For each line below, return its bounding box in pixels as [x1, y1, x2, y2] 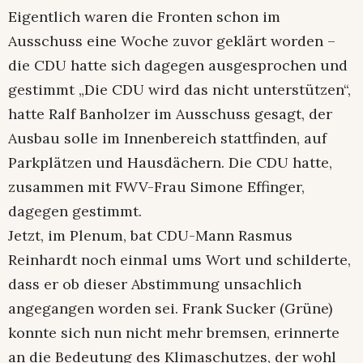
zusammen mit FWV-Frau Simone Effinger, [8, 177, 305, 196]
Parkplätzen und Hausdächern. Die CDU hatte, [8, 152, 332, 172]
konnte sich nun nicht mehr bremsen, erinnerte [8, 322, 340, 342]
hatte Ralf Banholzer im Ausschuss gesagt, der [8, 104, 332, 123]
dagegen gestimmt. [8, 201, 142, 220]
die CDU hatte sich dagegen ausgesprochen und [8, 55, 348, 75]
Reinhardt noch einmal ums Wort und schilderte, [8, 250, 351, 269]
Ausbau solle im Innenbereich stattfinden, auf [8, 128, 327, 147]
